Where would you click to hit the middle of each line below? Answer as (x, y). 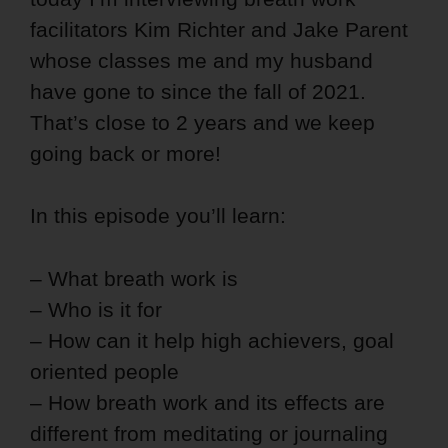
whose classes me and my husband (201, 61)
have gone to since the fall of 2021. (198, 92)
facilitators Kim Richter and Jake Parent (219, 30)
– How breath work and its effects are (207, 402)
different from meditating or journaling (209, 433)
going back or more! (125, 154)
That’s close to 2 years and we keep (202, 123)
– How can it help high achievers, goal (212, 340)
